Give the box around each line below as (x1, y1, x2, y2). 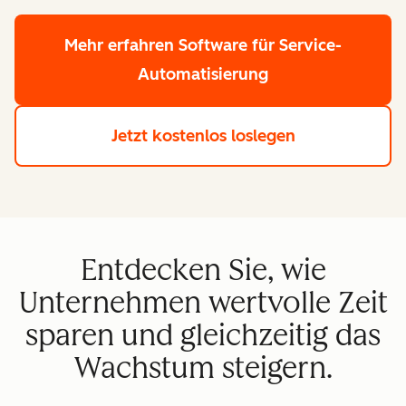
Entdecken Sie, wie (80, 252, 326, 287)
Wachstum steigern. (73, 350, 333, 385)
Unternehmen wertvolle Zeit (18, 285, 388, 320)
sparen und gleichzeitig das (25, 317, 381, 353)
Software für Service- (179, 34, 342, 55)
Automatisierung (138, 63, 268, 84)
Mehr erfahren (64, 34, 179, 55)
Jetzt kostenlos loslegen (111, 125, 295, 146)
